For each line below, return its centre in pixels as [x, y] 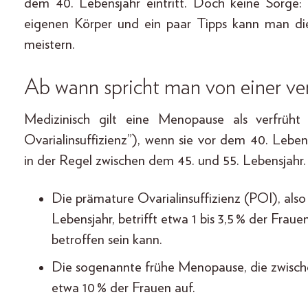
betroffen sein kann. [107, 240]
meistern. [49, 45]
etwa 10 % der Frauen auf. [125, 288]
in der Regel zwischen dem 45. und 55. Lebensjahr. [165, 161]
